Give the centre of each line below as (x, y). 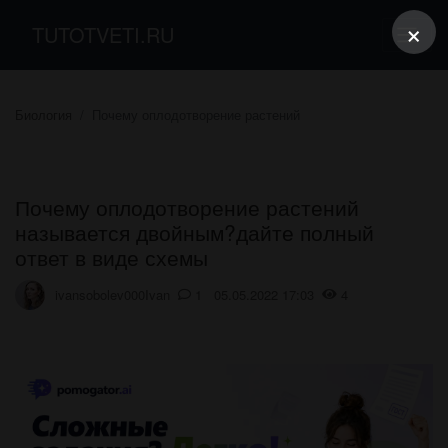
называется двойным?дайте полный (194, 231)
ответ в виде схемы (111, 256)
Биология (43, 114)
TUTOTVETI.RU (103, 34)
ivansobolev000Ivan (112, 295)
